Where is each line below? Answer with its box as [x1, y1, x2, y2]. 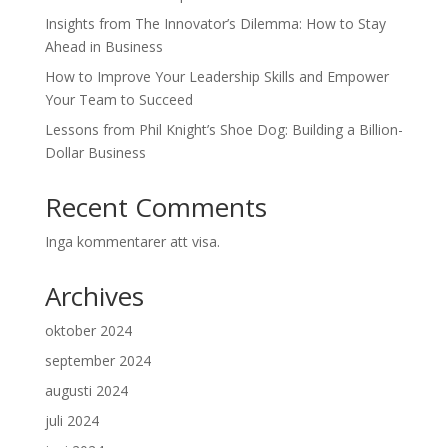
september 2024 [44, 351, 151, 370]
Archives [44, 278, 144, 314]
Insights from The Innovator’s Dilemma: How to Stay [44, 14, 386, 33]
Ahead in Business [44, 37, 163, 56]
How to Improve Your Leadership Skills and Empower [44, 67, 389, 86]
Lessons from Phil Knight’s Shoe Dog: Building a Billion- [44, 120, 403, 139]
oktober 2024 [44, 321, 132, 340]
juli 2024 [44, 411, 99, 430]
